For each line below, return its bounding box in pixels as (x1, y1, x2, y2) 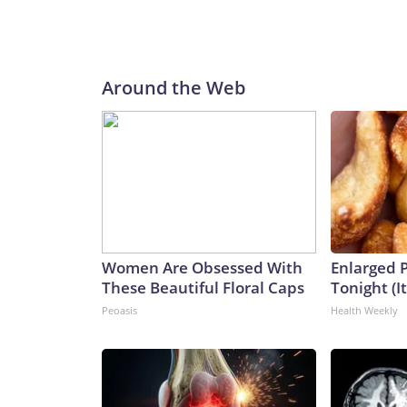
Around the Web (102, 75, 245, 101)
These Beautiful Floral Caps (102, 277, 304, 299)
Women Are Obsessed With (102, 257, 303, 279)
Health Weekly (331, 303, 398, 318)
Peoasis (102, 303, 137, 318)
